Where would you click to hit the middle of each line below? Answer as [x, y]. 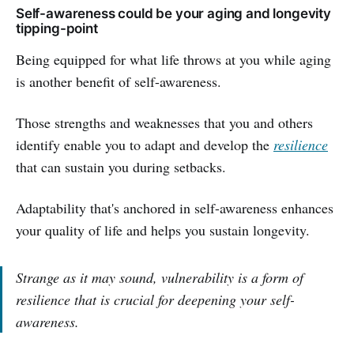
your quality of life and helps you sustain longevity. [163, 230]
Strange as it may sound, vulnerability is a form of [160, 277]
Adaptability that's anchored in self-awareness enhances [175, 207]
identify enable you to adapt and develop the [145, 144]
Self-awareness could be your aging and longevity [173, 13]
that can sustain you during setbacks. [121, 166]
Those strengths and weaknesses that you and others [164, 122]
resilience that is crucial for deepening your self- [155, 299]
